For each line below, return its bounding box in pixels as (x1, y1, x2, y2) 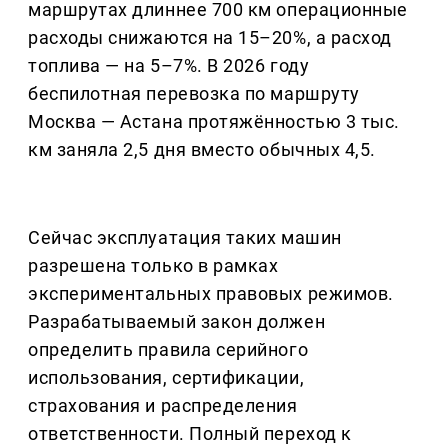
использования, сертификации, (28, 367, 305, 389)
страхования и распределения (28, 395, 298, 417)
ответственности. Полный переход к (28, 423, 352, 445)
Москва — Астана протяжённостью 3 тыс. (28, 111, 400, 133)
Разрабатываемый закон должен (28, 311, 326, 333)
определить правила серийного (28, 339, 309, 361)
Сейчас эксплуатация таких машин (28, 227, 342, 249)
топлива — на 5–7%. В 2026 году (28, 55, 310, 77)
